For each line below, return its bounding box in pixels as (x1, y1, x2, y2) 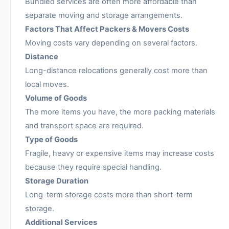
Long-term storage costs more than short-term (25, 190, 193, 200)
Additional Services (25, 218, 97, 227)
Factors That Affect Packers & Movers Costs (25, 25, 189, 34)
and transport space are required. (25, 121, 144, 131)
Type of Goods (25, 135, 78, 145)
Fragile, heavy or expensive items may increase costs (25, 149, 214, 158)
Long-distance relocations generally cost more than (25, 66, 208, 76)
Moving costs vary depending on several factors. (25, 38, 197, 48)
